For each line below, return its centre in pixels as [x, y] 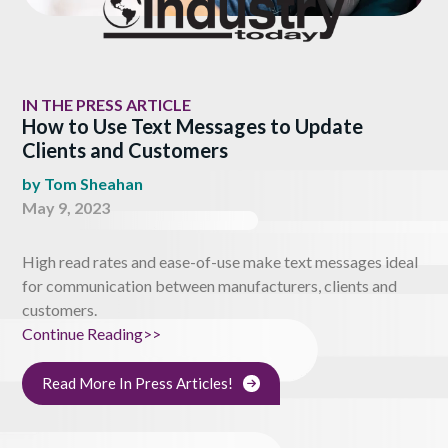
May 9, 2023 [66, 207]
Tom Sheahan [93, 183]
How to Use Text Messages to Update [192, 125]
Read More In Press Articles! [137, 382]
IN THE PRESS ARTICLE [106, 104]
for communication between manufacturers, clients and [209, 285]
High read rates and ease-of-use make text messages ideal [220, 261]
